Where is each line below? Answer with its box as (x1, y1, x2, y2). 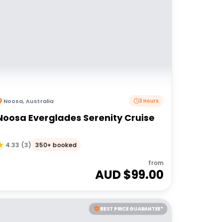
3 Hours (139, 97, 159, 105)
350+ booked (35, 140, 77, 149)
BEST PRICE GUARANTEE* (100, 205, 163, 213)
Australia (25, 97, 54, 105)
